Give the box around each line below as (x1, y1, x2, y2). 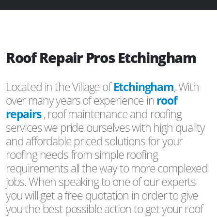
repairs (6, 106, 44, 122)
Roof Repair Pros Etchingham (6, 47, 196, 67)
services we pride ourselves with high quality (6, 119, 205, 135)
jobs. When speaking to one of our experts (6, 173, 196, 189)
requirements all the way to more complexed (6, 160, 208, 176)
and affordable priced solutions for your (6, 133, 183, 149)
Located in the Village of (6, 78, 113, 94)
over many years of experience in (6, 92, 157, 108)
